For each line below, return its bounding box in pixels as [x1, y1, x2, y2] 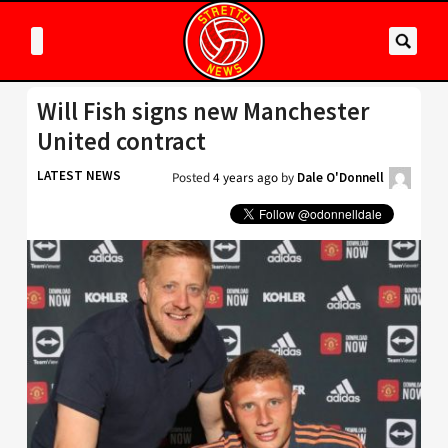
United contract [37, 126, 206, 157]
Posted [172, 168, 213, 187]
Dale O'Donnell [297, 169, 384, 186]
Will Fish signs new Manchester [37, 96, 369, 127]
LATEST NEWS [37, 167, 121, 184]
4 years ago [213, 168, 278, 187]
